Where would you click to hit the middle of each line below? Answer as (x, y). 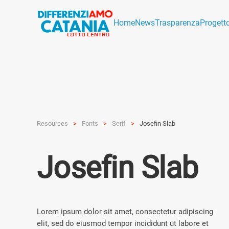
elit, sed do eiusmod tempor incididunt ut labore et (123, 223)
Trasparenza (177, 23)
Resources (52, 123)
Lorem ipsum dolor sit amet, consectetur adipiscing (125, 212)
